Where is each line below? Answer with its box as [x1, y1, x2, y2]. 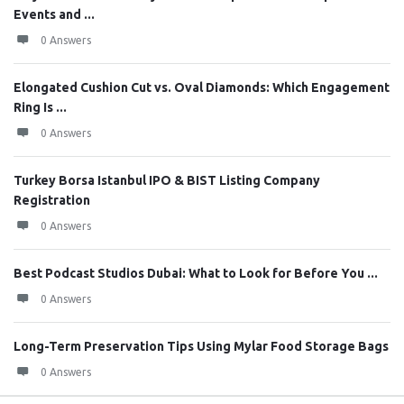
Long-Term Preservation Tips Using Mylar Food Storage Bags [14, 339, 389, 353]
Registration [14, 193, 90, 207]
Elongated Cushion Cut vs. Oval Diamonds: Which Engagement [14, 80, 390, 95]
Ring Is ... [14, 100, 67, 115]
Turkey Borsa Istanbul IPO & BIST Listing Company [14, 173, 320, 188]
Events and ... [14, 7, 95, 22]
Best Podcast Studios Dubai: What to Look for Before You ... [14, 266, 378, 280]
